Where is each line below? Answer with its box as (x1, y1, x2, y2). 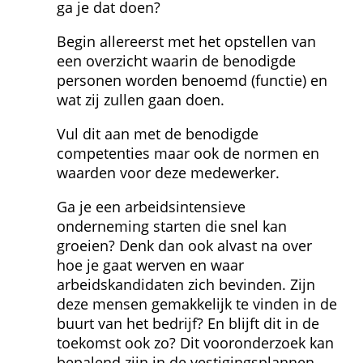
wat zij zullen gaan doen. (57, 89, 224, 109)
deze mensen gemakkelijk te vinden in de (57, 293, 337, 314)
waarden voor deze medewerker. (57, 162, 280, 182)
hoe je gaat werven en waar (57, 254, 244, 275)
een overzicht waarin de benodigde (57, 50, 296, 70)
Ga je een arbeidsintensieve (57, 196, 246, 216)
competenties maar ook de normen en (57, 143, 319, 163)
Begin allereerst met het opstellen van (57, 31, 316, 51)
